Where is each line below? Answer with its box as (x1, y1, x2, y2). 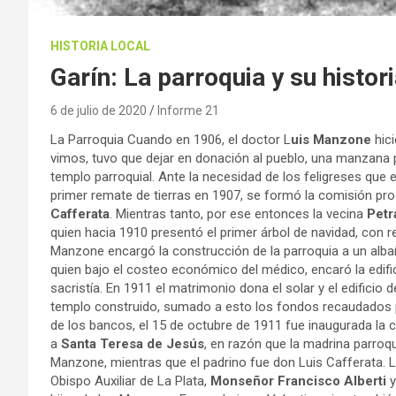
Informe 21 (157, 103, 219, 118)
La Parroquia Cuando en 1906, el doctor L (50, 131, 291, 148)
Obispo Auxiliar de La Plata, (50, 372, 210, 389)
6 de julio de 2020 (50, 103, 147, 118)
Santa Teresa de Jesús (61, 335, 204, 352)
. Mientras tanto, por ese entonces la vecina (110, 205, 367, 222)
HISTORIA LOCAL (50, 38, 150, 53)
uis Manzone (291, 131, 371, 148)
